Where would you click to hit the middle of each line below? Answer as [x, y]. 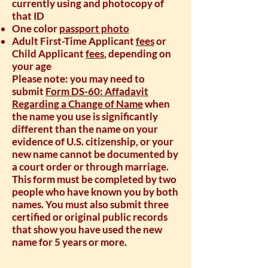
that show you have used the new [87, 229]
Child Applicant [49, 54]
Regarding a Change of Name [77, 104]
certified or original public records [90, 217]
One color [36, 28]
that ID [28, 16]
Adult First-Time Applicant [74, 41]
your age [32, 66]
